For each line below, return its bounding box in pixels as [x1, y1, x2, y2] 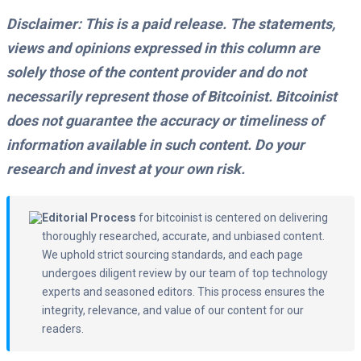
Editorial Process [42, 211, 136, 225]
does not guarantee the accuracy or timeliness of [6, 112, 323, 130]
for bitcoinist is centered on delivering [136, 211, 328, 225]
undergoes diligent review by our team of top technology [42, 267, 328, 280]
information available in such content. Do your [6, 136, 305, 154]
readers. [42, 322, 84, 336]
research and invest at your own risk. [6, 160, 245, 178]
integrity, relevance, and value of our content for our [42, 304, 304, 317]
